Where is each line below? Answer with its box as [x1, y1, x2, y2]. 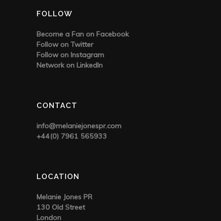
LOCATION [37, 172, 79, 182]
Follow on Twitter [37, 40, 93, 49]
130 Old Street [37, 203, 85, 212]
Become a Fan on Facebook [37, 30, 129, 39]
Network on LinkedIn [37, 61, 103, 70]
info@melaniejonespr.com [37, 121, 121, 131]
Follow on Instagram [37, 50, 104, 60]
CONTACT [37, 101, 77, 110]
